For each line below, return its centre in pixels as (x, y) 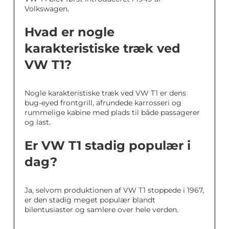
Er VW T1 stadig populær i (108, 146)
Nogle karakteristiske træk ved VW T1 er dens (105, 93)
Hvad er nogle (70, 32)
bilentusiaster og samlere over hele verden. (101, 210)
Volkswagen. (47, 9)
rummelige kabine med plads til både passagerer (112, 113)
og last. (38, 122)
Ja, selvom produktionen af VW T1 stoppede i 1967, (114, 190)
